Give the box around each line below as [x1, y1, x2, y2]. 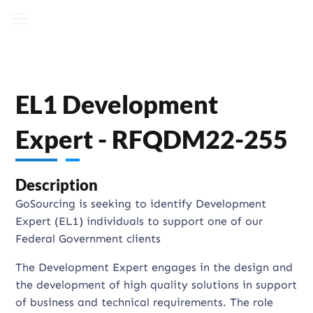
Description [15, 175, 99, 194]
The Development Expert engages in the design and [15, 261, 293, 274]
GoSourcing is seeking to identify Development [15, 197, 267, 210]
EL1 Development [15, 89, 219, 119]
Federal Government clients [15, 232, 161, 245]
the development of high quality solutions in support [15, 278, 298, 291]
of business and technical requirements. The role [15, 296, 274, 309]
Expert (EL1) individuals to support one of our [15, 214, 263, 228]
